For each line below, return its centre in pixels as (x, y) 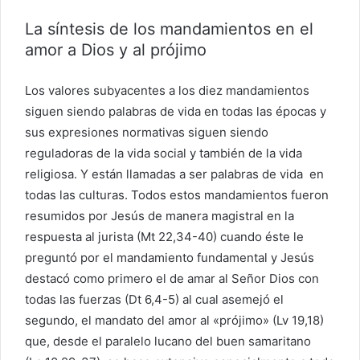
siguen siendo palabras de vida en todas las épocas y (176, 111)
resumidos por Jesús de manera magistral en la (160, 215)
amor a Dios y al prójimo (116, 49)
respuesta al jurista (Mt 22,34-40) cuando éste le (164, 236)
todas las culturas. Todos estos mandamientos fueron (177, 194)
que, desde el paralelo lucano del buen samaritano (168, 341)
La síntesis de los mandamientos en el (169, 29)
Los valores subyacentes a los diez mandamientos (167, 90)
